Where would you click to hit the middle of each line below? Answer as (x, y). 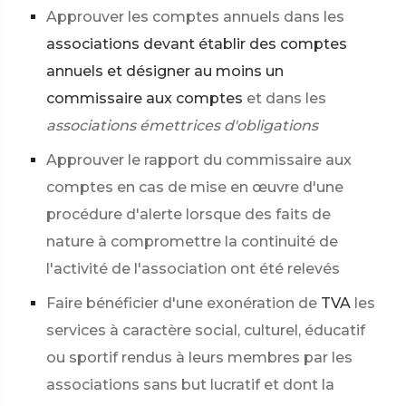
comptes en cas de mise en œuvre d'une (195, 187)
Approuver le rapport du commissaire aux (199, 160)
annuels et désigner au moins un (165, 71)
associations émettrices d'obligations (182, 126)
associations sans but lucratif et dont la (190, 385)
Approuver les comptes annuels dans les (195, 17)
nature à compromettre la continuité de (192, 242)
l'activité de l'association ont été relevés (193, 269)
